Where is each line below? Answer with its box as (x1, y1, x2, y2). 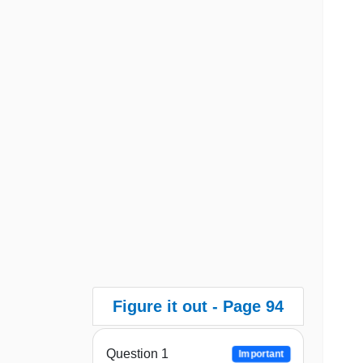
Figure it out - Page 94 (113, 297, 284, 315)
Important (239, 348, 284, 361)
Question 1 (106, 347, 169, 361)
